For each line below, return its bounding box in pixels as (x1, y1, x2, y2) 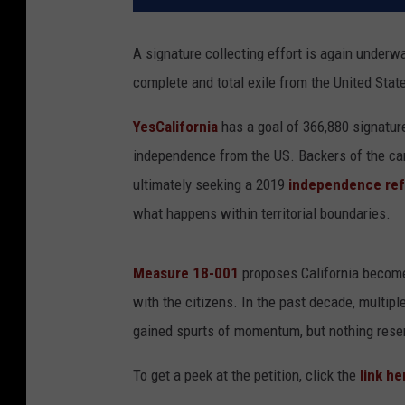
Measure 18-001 (133, 264, 242, 283)
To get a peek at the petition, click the (133, 366, 356, 385)
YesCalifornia (133, 118, 221, 137)
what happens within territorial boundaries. (133, 204, 391, 223)
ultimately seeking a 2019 (133, 175, 288, 194)
